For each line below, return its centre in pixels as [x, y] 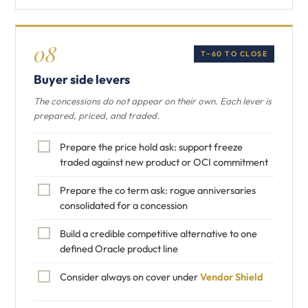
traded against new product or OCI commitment [164, 162]
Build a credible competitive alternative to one [158, 233]
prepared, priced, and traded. [97, 115]
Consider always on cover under [130, 277]
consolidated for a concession [124, 205]
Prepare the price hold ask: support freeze [151, 147]
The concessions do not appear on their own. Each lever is [153, 101]
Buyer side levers [82, 79]
